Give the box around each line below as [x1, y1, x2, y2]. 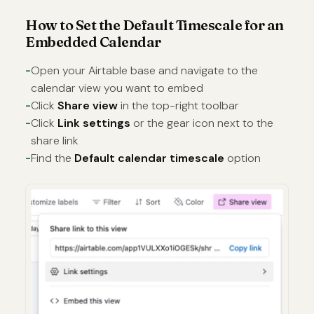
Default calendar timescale [74, 151, 224, 165]
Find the [31, 151, 74, 165]
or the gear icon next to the [130, 116, 273, 130]
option [224, 151, 261, 165]
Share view [57, 98, 118, 113]
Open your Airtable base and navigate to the [31, 63, 258, 78]
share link [31, 133, 78, 148]
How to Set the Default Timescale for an [25, 16, 284, 34]
